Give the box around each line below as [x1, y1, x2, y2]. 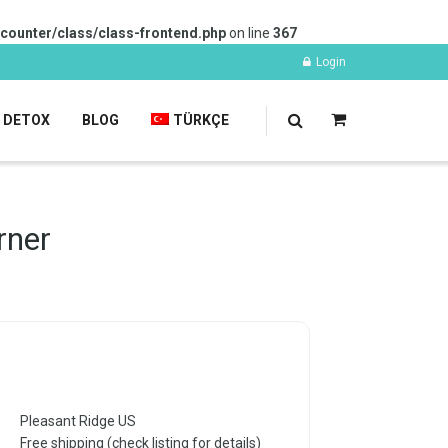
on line [226, 25, 273, 41]
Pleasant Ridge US [19, 413, 136, 430]
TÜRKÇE [173, 112, 229, 128]
